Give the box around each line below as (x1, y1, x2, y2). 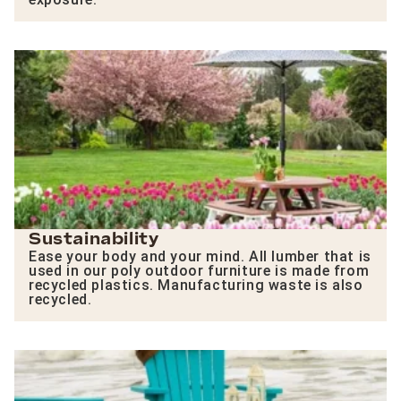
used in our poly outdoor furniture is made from (29, 261, 370, 279)
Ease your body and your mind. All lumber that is (29, 247, 371, 265)
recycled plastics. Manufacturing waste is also (29, 276, 363, 294)
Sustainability (29, 228, 159, 250)
